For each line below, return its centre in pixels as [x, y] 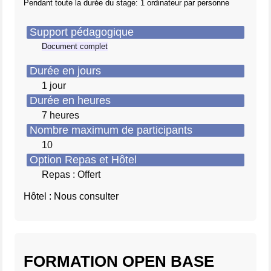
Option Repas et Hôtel [83, 160]
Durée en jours [65, 71]
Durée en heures [70, 100]
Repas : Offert [71, 175]
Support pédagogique [82, 32]
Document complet [75, 46]
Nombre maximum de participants [111, 130]
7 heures [60, 115]
